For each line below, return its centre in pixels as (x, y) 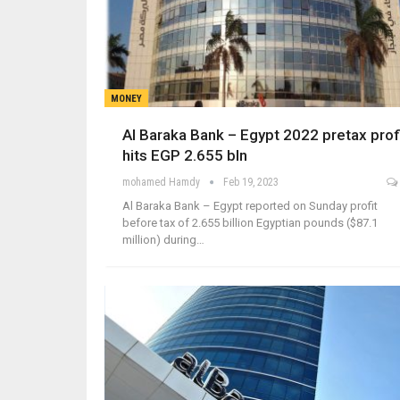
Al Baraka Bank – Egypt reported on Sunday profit (250, 205)
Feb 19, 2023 (251, 182)
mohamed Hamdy (162, 182)
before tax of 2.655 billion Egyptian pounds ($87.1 (250, 222)
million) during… (163, 239)
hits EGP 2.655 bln (185, 155)
